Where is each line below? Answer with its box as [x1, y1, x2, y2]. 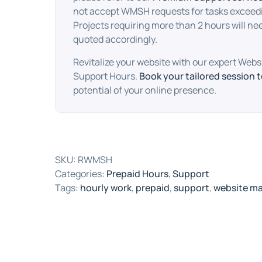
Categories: [55, 167, 107, 181]
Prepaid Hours [106, 167, 169, 181]
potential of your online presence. [73, 83, 217, 96]
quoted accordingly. [73, 33, 158, 46]
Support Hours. [73, 69, 140, 82]
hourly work [80, 181, 132, 195]
